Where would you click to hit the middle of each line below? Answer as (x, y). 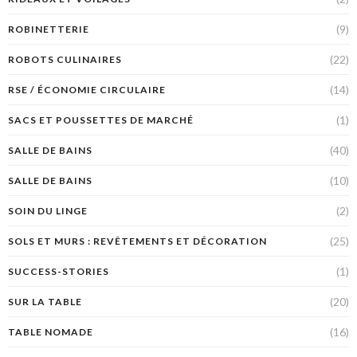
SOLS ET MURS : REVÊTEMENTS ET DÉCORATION (137, 241)
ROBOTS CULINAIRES (65, 60)
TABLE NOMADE (51, 332)
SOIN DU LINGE (48, 211)
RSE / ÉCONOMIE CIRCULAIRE (87, 90)
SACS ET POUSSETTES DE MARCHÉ (101, 120)
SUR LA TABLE (45, 302)
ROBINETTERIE (49, 29)
